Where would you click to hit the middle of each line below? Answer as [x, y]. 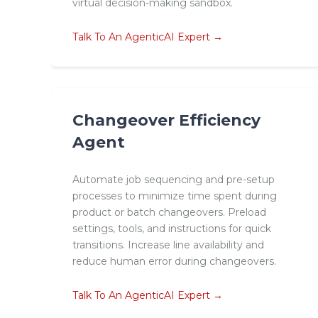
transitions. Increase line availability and [168, 245]
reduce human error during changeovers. [174, 262]
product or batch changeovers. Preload [169, 213]
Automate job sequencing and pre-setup [174, 180]
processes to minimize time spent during [175, 196]
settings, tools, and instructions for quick [172, 229]
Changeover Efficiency [166, 120]
